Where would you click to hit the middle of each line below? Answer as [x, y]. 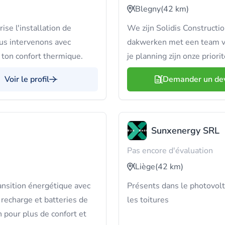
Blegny [148, 9]
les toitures [148, 200]
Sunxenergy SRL [185, 131]
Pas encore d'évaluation [170, 151]
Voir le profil [27, 79]
